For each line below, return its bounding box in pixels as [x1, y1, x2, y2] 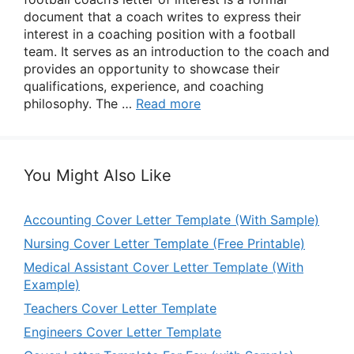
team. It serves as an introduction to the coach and [24, 43, 330, 59]
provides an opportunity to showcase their [24, 61, 280, 77]
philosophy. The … [24, 96, 136, 111]
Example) [24, 277, 80, 292]
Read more [136, 96, 201, 111]
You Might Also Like [24, 166, 171, 185]
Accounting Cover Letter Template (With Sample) [24, 212, 319, 228]
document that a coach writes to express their [24, 9, 301, 24]
